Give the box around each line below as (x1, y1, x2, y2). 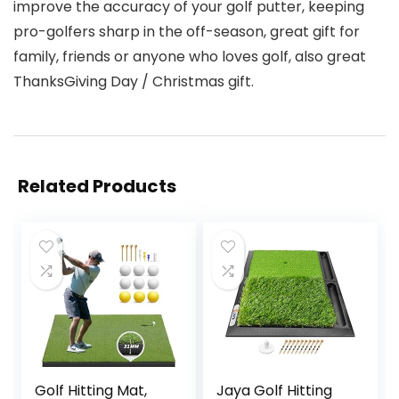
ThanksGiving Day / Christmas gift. (13, 70, 254, 92)
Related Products (18, 173, 176, 199)
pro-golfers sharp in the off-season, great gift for (13, 20, 360, 42)
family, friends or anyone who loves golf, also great (13, 45, 366, 67)
